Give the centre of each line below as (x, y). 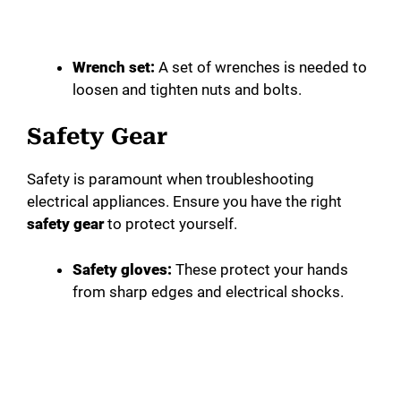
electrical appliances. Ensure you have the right (184, 202)
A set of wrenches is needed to (261, 67)
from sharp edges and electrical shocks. (208, 291)
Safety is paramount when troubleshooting (171, 179)
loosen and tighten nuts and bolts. (187, 89)
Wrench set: (114, 67)
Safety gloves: (122, 269)
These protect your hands (260, 269)
